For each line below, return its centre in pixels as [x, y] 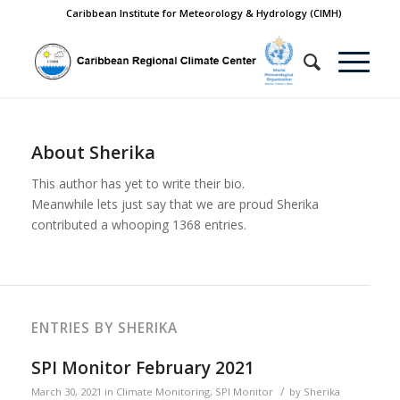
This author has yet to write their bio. [137, 183]
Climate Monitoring [162, 391]
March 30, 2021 [66, 391]
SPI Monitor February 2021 [142, 367]
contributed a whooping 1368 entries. [138, 224]
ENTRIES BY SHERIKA [104, 328]
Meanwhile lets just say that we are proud [154, 204]
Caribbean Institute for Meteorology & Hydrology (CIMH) [204, 13]
